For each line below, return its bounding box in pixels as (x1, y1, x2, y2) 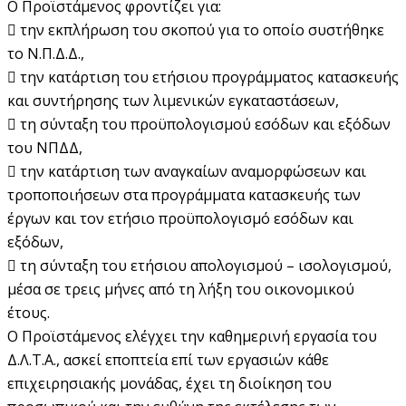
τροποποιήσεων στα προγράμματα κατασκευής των (7, 184, 361, 205)
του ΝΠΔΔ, (7, 137, 82, 158)
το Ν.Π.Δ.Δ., (7, 43, 84, 63)
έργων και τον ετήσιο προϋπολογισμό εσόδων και (7, 208, 353, 228)
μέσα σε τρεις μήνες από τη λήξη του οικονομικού (7, 278, 354, 299)
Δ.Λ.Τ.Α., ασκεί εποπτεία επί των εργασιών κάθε (7, 349, 329, 370)
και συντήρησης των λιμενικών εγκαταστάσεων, (7, 90, 339, 111)
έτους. (7, 302, 50, 323)
